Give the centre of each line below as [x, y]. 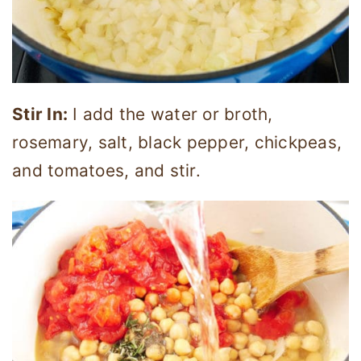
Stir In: [40, 114]
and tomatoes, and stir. [106, 170]
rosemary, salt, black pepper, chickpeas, [177, 142]
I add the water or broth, [170, 114]
